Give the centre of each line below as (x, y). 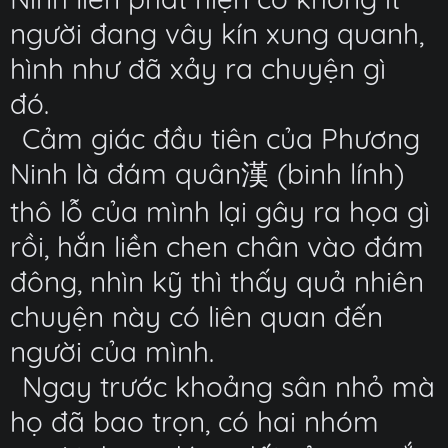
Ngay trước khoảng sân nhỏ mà (228, 386)
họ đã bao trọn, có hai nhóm (194, 421)
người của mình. (112, 351)
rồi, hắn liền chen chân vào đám (217, 246)
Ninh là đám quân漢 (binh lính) (207, 173)
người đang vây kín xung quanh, (217, 33)
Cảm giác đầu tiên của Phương (221, 138)
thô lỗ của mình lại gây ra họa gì (220, 211)
